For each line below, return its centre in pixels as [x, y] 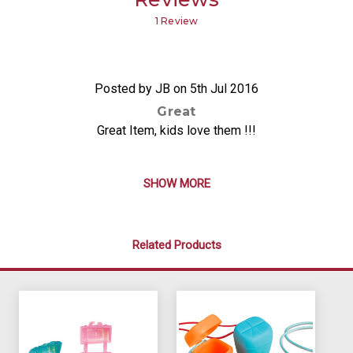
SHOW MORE [176, 183]
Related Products [176, 245]
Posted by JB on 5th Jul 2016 [176, 89]
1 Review [176, 21]
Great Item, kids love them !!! [176, 130]
